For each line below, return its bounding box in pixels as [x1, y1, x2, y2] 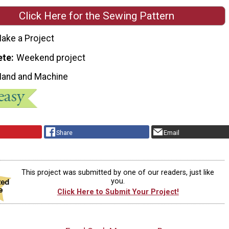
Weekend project [16, 52, 86, 63]
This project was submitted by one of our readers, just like [21, 168, 215, 177]
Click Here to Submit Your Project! [57, 187, 179, 196]
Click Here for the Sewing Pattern [19, 10, 174, 22]
